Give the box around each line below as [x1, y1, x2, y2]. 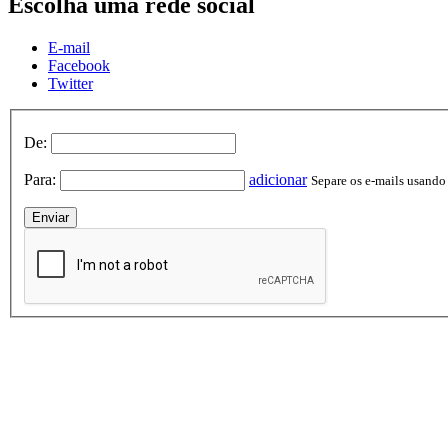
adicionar [249, 170, 307, 188]
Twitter [48, 75, 93, 93]
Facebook [48, 57, 110, 75]
